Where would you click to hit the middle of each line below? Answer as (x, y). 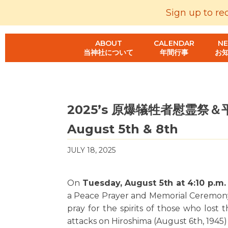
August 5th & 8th (123, 129)
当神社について (108, 52)
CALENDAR (174, 43)
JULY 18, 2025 (91, 150)
